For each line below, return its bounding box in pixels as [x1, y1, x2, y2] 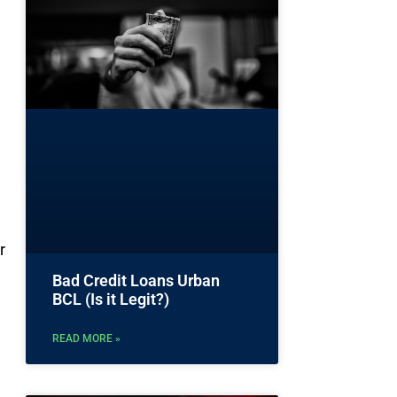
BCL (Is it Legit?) [52, 289, 169, 308]
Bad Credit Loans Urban [52, 270, 220, 290]
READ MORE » [52, 331, 121, 345]
